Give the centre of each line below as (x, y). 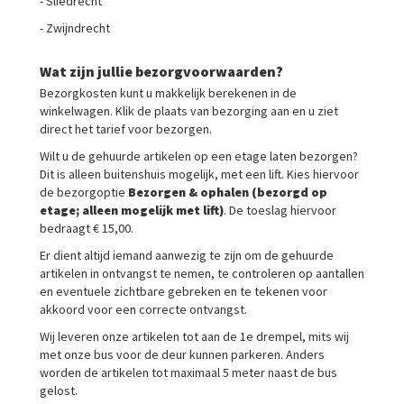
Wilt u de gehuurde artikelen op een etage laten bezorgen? (199, 156)
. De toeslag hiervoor (280, 210)
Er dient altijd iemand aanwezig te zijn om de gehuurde (187, 255)
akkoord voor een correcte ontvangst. (143, 309)
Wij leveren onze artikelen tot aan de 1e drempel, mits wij (194, 336)
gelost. (60, 390)
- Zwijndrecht (75, 28)
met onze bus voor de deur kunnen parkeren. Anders (182, 354)
